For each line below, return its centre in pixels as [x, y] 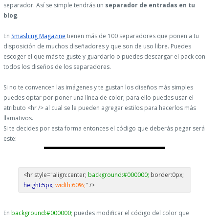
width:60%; [70, 185]
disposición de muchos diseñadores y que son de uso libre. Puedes [97, 46]
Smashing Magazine [38, 36]
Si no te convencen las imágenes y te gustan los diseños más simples [98, 87]
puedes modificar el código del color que [131, 213]
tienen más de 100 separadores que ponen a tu [132, 36]
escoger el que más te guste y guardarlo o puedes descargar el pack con [104, 56]
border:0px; [166, 175]
